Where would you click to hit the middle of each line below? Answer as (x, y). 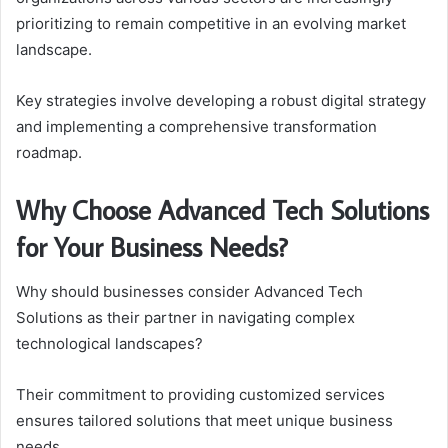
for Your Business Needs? (152, 247)
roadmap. (49, 153)
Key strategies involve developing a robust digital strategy (221, 101)
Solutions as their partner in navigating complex (185, 317)
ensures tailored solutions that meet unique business (204, 420)
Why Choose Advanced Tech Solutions (222, 210)
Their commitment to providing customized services (200, 394)
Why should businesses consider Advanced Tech (189, 291)
